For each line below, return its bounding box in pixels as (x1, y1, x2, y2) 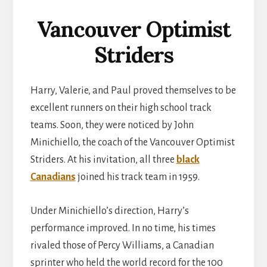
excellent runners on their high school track (30, 103, 212, 114)
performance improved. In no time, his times (30, 223, 216, 234)
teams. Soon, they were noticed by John (30, 120, 194, 131)
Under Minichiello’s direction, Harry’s (30, 206, 189, 217)
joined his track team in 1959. (75, 172, 200, 183)
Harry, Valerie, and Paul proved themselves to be (30, 85, 236, 97)
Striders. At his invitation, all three (30, 154, 176, 166)
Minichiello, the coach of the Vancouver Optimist (30, 137, 235, 148)
